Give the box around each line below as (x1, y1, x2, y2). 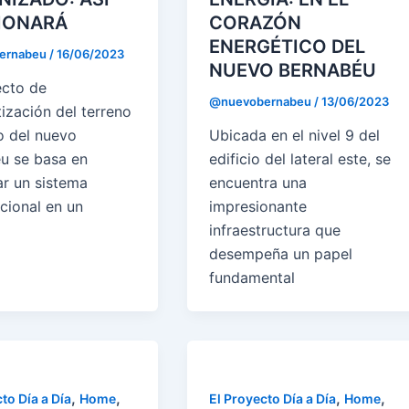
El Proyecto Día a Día (209, 391, 337, 407)
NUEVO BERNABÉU (209, 58, 377, 81)
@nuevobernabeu (209, 93, 315, 109)
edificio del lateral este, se (209, 150, 392, 169)
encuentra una (209, 173, 308, 193)
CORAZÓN (209, 11, 302, 34)
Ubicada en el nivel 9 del (209, 126, 381, 145)
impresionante (209, 197, 308, 216)
